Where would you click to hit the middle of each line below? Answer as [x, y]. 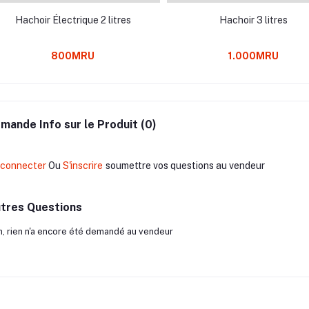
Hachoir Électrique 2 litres [73, 20]
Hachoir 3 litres [253, 20]
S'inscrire [82, 165]
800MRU [73, 56]
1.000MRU [253, 56]
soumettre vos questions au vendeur [185, 165]
